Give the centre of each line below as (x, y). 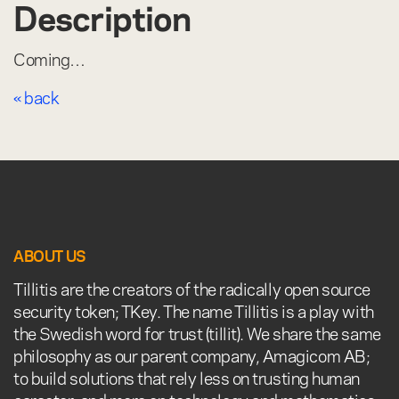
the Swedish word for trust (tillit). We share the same (197, 332)
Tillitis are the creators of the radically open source (192, 288)
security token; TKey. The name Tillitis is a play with (194, 310)
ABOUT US (50, 255)
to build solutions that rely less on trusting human (187, 377)
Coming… (49, 58)
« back (37, 96)
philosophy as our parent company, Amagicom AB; (192, 354)
